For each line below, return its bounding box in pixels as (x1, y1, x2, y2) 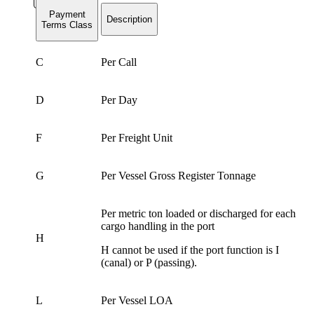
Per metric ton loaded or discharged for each (101, 207, 296, 219)
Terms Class (41, 19, 93, 30)
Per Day (101, 93, 137, 106)
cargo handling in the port (101, 219, 214, 232)
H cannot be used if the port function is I (101, 243, 279, 256)
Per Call (101, 55, 137, 68)
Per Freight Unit (101, 131, 172, 144)
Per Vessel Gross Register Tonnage (101, 169, 256, 182)
